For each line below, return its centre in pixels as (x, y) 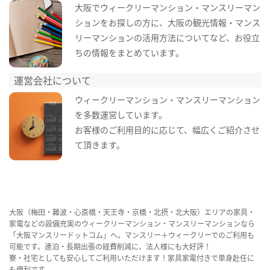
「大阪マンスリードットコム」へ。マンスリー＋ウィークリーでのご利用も (132, 235)
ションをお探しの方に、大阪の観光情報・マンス (167, 22)
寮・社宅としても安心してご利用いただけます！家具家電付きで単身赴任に (132, 258)
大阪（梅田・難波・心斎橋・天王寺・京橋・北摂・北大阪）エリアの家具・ (132, 212)
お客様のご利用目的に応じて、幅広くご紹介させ (167, 130)
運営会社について (53, 80)
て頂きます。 (99, 145)
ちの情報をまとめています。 (129, 52)
